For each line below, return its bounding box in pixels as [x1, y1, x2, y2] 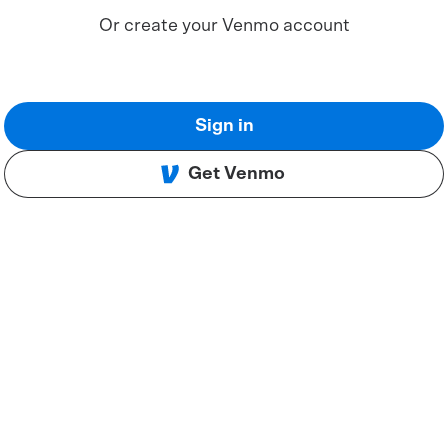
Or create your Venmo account [98, 17, 350, 35]
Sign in [194, 117, 254, 135]
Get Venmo [187, 165, 285, 183]
